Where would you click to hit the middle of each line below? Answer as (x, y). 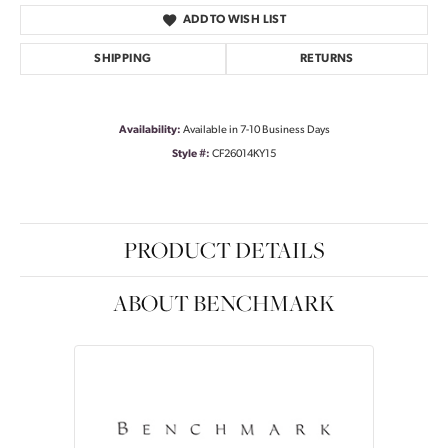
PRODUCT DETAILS (224, 249)
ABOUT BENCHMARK (224, 302)
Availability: (149, 130)
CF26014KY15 (244, 154)
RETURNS (326, 58)
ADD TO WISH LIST (234, 19)
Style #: (191, 154)
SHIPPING (123, 58)
